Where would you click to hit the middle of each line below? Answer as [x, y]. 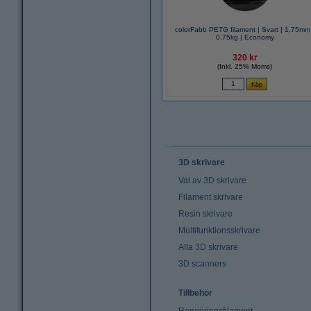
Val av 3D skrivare [212, 180]
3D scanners [202, 264]
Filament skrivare [211, 197]
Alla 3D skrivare [208, 247]
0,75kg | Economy [245, 37]
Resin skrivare [205, 214]
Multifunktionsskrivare [219, 230]
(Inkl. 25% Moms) [245, 66]
